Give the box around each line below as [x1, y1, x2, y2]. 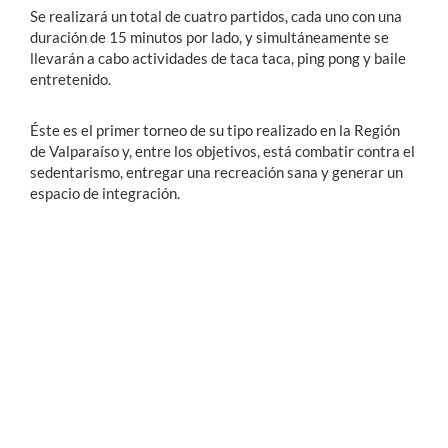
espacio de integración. [30, 184, 180, 202]
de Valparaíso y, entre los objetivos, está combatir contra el [30, 142, 415, 160]
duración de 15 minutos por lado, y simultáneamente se [30, 28, 389, 46]
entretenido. [30, 70, 111, 88]
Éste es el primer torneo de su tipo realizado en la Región [30, 121, 400, 139]
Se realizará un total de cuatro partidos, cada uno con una [30, 7, 402, 25]
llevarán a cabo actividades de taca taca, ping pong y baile [30, 49, 406, 67]
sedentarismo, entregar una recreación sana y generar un [30, 163, 403, 181]
